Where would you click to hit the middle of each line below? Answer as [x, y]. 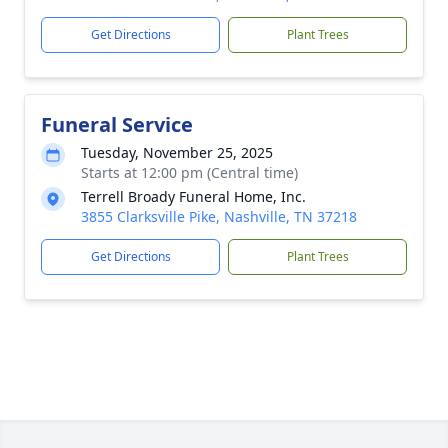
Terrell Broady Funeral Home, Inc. [193, 196]
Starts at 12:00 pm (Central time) [189, 172]
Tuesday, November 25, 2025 [177, 152]
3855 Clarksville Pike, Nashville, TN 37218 [219, 216]
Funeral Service [117, 124]
